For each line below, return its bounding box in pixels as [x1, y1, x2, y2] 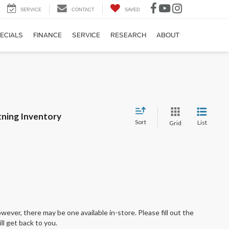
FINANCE [33, 31, 62, 39]
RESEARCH [110, 31, 146, 39]
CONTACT [72, 7, 95, 13]
